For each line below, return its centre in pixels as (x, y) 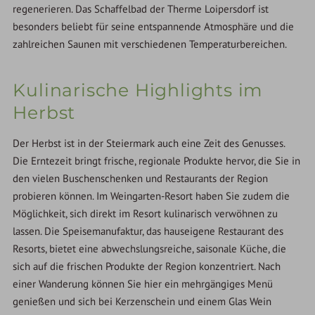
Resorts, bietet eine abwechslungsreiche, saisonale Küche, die (150, 249)
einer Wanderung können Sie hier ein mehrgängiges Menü (143, 284)
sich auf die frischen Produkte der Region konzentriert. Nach (147, 266)
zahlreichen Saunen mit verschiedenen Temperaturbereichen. (150, 44)
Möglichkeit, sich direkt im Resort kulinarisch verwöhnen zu (146, 214)
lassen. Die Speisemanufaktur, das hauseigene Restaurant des (148, 231)
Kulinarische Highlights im (138, 90)
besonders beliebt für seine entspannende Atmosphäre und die (154, 26)
